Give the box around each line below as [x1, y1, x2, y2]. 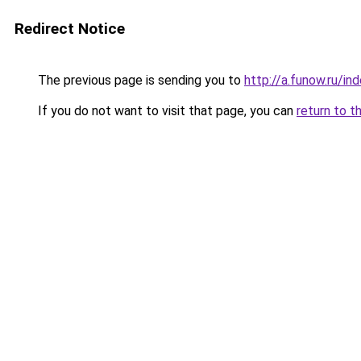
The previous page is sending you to [35, 73, 244, 88]
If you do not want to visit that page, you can [35, 103, 297, 118]
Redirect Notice [15, 19, 125, 38]
